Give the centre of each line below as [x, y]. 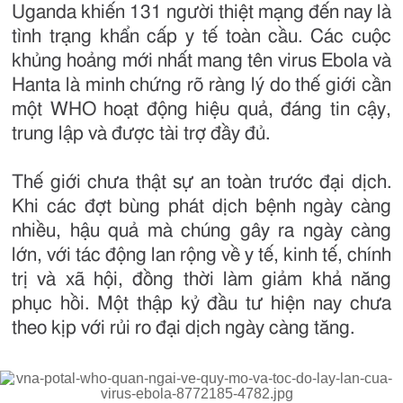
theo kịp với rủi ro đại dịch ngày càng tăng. [183, 328]
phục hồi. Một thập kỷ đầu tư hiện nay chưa [201, 304]
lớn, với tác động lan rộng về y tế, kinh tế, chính [201, 255]
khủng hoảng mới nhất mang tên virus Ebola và [201, 61]
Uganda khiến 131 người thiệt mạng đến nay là [201, 13]
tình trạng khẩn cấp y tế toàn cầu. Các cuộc [201, 37]
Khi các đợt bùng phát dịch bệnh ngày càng [201, 207]
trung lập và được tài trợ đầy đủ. [141, 134]
